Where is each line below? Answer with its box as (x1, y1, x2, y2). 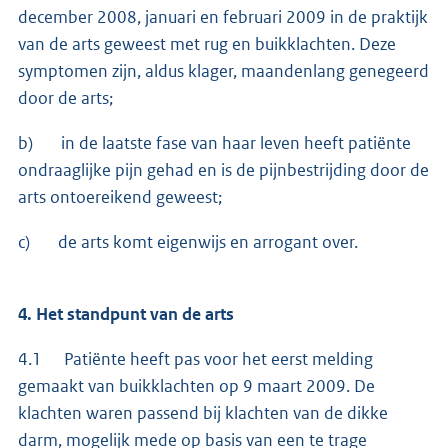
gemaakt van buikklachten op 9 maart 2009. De (18, 374, 375, 397)
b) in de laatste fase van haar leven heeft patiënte (18, 131, 411, 154)
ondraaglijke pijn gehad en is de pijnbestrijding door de (18, 158, 429, 181)
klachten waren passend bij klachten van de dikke (18, 401, 388, 424)
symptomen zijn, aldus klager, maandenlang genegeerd (18, 59, 429, 82)
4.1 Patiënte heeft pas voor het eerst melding (18, 347, 373, 370)
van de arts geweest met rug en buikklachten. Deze (18, 32, 396, 55)
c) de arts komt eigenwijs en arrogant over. (18, 230, 358, 253)
